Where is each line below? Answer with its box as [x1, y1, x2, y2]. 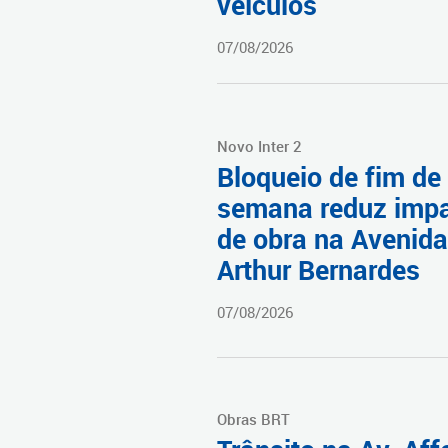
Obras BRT [217, 409, 290, 430]
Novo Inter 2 [217, 135, 302, 156]
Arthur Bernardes [217, 251, 420, 288]
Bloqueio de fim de [217, 158, 441, 195]
